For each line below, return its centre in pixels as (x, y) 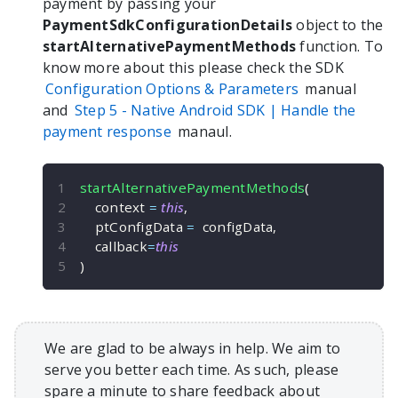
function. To (340, 47)
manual (329, 89)
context (122, 207)
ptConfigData (141, 227)
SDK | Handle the (295, 111)
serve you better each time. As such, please (192, 370)
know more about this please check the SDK (193, 68)
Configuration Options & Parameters (172, 89)
